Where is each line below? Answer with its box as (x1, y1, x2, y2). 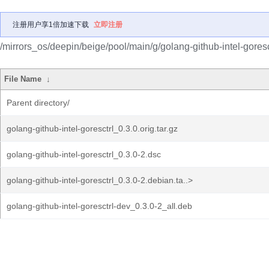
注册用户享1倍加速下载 (13, 20, 89, 29)
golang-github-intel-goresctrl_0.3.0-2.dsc (7, 150, 161, 159)
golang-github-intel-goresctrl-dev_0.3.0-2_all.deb (7, 201, 192, 211)
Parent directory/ (7, 98, 70, 107)
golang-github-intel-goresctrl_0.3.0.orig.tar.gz (7, 124, 178, 133)
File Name (4, 74, 42, 83)
